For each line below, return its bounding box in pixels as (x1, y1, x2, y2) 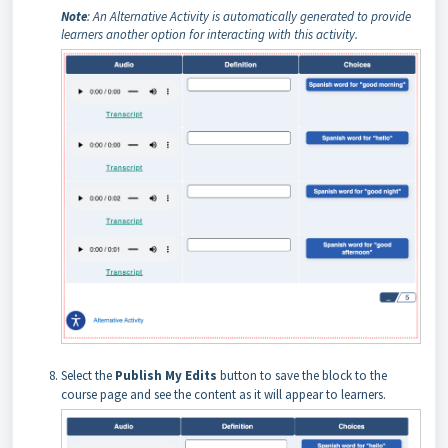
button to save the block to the (220, 366, 387, 384)
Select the (61, 366, 115, 384)
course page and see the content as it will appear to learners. (61, 385, 386, 403)
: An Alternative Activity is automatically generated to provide (87, 8, 411, 26)
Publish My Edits (115, 366, 220, 384)
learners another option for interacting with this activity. (61, 26, 358, 44)
